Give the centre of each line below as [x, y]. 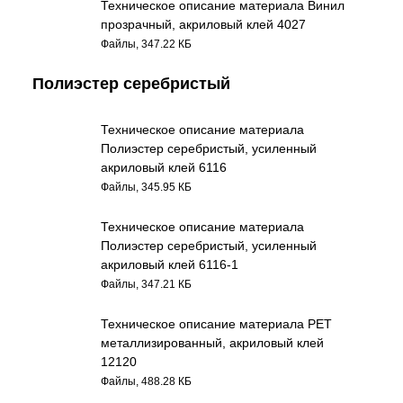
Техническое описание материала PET [217, 324]
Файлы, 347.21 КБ [147, 284]
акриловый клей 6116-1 [170, 264]
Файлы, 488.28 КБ [147, 381]
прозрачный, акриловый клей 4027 [204, 24]
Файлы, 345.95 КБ [147, 187]
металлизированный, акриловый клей [213, 343]
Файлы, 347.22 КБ [147, 44]
